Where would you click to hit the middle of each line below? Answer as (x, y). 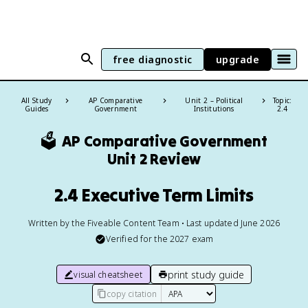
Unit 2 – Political (214, 100)
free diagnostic (152, 59)
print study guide (206, 274)
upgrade (237, 59)
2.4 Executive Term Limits (154, 195)
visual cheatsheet (108, 274)
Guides (36, 109)
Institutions (214, 109)
